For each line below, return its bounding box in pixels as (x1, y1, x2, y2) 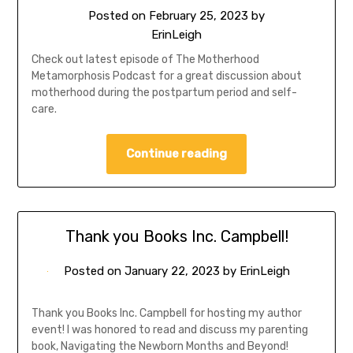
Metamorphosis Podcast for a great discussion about (31, 69, 302, 84)
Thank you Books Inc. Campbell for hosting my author (31, 307, 302, 321)
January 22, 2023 (124, 264, 220, 279)
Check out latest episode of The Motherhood (31, 53, 259, 67)
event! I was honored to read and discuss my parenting (31, 323, 308, 337)
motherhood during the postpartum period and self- (31, 86, 297, 100)
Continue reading (126, 147, 227, 162)
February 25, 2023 (149, 9, 248, 24)
